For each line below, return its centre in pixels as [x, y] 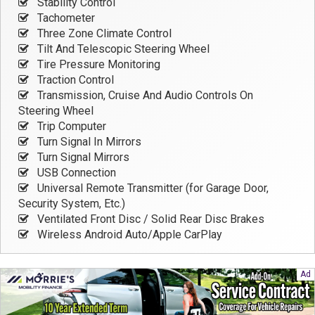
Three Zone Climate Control [103, 34]
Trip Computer [70, 127]
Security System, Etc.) [72, 204]
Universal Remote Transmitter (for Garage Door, [152, 188]
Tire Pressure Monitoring [97, 65]
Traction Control [74, 80]
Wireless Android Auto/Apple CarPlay [128, 235]
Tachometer [65, 18]
